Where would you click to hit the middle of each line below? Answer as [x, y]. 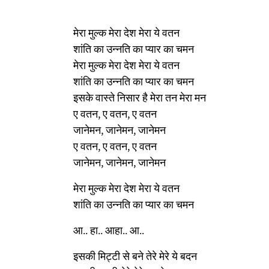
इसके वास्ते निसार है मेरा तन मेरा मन [140, 97]
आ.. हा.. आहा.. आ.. [109, 230]
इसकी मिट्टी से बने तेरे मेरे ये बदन [135, 256]
